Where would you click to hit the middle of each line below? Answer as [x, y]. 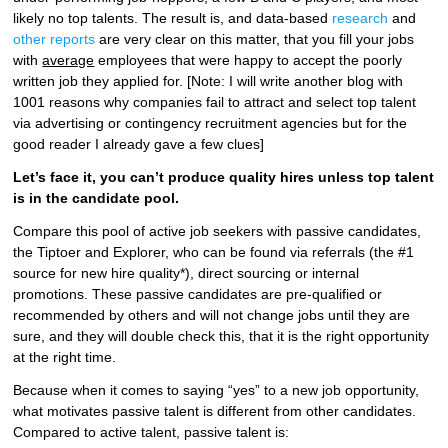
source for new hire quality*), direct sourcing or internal [186, 272]
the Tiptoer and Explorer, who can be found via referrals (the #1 [214, 251]
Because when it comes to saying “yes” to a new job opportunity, [216, 389]
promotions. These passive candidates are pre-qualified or [198, 293]
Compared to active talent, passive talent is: [151, 431]
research [360, 17]
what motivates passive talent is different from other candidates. [215, 410]
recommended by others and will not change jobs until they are [212, 314]
